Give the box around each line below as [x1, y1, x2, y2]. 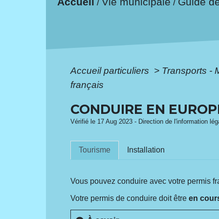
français [70, 79, 104, 90]
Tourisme [79, 146, 111, 154]
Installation [127, 146, 165, 154]
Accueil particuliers [70, 65, 152, 76]
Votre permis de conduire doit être [70, 194, 189, 202]
